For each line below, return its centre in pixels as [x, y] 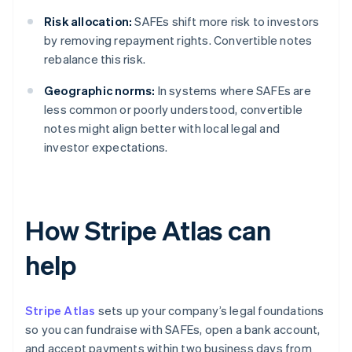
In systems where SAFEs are [233, 91]
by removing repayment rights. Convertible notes [178, 40]
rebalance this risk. [95, 59]
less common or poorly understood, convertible [174, 110]
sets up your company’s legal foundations [210, 311]
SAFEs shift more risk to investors [226, 22]
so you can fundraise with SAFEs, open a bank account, [173, 330]
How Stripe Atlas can [148, 230]
